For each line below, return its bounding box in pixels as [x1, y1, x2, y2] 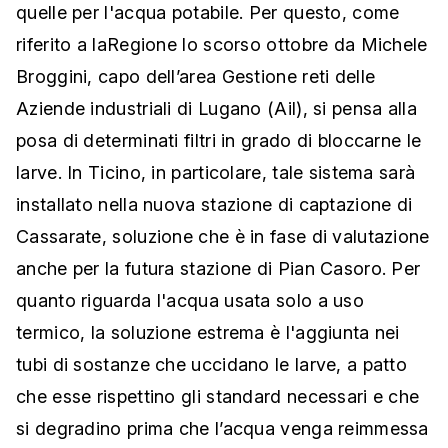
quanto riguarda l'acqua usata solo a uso [16, 290, 364, 312]
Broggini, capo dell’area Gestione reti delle [16, 66, 376, 88]
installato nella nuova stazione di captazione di [16, 194, 413, 216]
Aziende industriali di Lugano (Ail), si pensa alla [16, 98, 417, 120]
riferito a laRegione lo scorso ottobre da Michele [16, 34, 428, 56]
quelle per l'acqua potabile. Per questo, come [16, 2, 400, 24]
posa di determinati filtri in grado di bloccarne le [16, 130, 422, 152]
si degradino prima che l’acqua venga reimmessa [16, 418, 429, 440]
